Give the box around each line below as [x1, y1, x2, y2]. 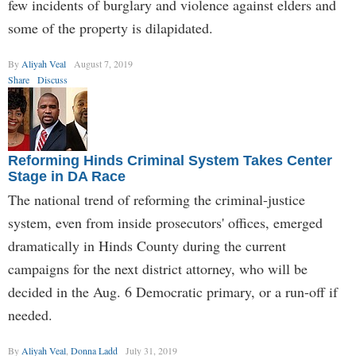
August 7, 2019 [74, 57, 133, 70]
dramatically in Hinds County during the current [8, 236, 286, 255]
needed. [8, 305, 52, 324]
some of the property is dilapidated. [8, 18, 213, 37]
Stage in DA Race [8, 168, 126, 184]
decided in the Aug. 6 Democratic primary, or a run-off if [8, 282, 338, 301]
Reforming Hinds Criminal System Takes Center [8, 153, 332, 168]
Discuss [37, 73, 68, 86]
